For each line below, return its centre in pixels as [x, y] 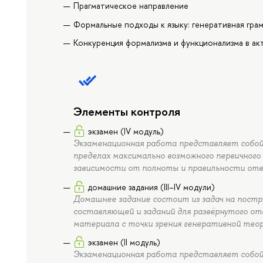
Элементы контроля [127, 112]
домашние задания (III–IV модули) [151, 187]
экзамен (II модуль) [124, 242]
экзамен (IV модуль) [126, 131]
